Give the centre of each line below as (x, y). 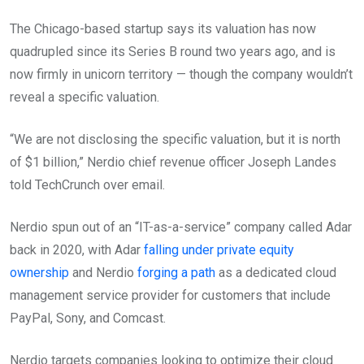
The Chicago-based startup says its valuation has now (163, 28)
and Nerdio (103, 272)
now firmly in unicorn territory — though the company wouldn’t (181, 74)
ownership (39, 272)
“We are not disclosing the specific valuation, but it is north (175, 139)
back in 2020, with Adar (77, 249)
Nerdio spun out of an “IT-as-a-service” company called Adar (181, 227)
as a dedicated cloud (276, 272)
